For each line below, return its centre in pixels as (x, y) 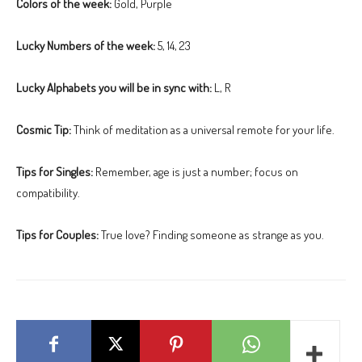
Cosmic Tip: (44, 129)
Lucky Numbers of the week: (86, 45)
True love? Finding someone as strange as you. (211, 234)
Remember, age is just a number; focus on (196, 171)
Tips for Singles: (55, 171)
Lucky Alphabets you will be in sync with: (114, 87)
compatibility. (48, 192)
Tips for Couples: (57, 234)
